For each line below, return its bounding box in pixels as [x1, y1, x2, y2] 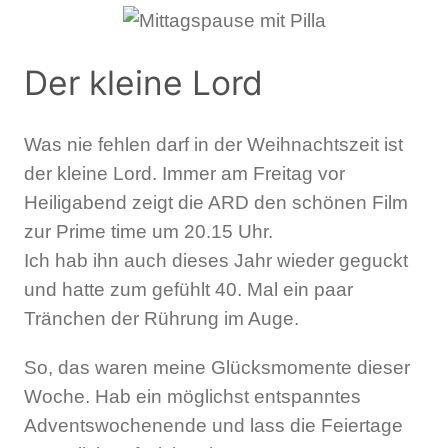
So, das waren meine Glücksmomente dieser [24, 356, 410, 378]
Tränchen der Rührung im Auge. [24, 308, 299, 330]
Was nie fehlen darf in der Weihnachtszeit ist [24, 134, 403, 156]
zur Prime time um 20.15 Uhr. [24, 221, 273, 243]
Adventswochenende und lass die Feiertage [24, 414, 403, 436]
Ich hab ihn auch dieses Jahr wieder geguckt [24, 250, 408, 272]
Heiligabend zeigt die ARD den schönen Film [24, 192, 408, 214]
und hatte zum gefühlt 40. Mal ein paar [24, 279, 353, 301]
